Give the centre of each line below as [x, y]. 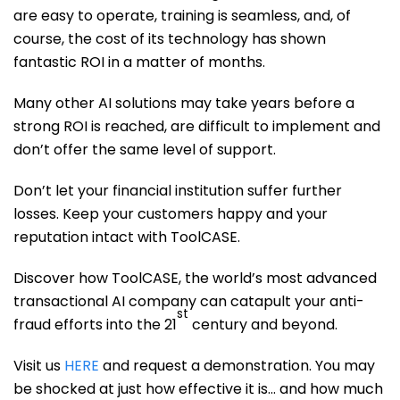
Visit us [39, 366]
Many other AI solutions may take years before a [184, 103]
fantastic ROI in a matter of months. [139, 62]
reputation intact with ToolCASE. [127, 237]
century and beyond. [263, 325]
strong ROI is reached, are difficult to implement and [197, 126]
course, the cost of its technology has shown [170, 39]
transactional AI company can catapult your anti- [189, 301]
